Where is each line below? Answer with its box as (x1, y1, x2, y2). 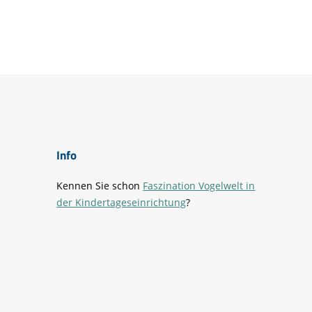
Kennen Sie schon (56, 178, 143, 192)
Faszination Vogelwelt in (143, 178, 256, 192)
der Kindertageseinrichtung (56, 195, 187, 209)
